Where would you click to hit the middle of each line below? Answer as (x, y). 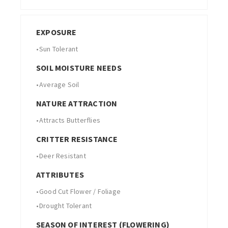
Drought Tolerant (66, 205)
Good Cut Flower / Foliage (80, 191)
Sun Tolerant (59, 49)
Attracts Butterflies (70, 120)
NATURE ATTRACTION (77, 103)
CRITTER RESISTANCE (77, 139)
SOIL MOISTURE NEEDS (79, 67)
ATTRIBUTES (60, 174)
